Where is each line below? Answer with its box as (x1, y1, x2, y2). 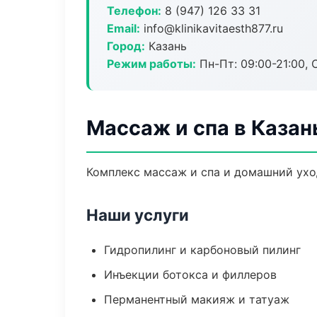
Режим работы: (107, 57, 196, 71)
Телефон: (107, 4, 161, 18)
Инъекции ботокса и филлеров (104, 267, 277, 282)
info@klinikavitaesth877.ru (140, 21, 283, 35)
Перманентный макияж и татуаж (104, 292, 289, 306)
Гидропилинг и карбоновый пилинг (104, 243, 301, 257)
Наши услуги (86, 205, 189, 224)
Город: (107, 39, 145, 53)
